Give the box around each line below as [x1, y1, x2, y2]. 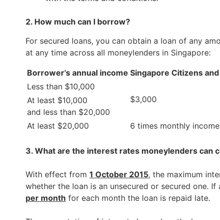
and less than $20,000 [27, 107, 110, 117]
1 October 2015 [89, 169, 148, 180]
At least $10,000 [27, 95, 87, 106]
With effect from [26, 169, 89, 180]
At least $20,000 [27, 121, 89, 131]
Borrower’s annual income [27, 68, 128, 78]
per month [26, 193, 66, 203]
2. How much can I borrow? [26, 17, 130, 27]
